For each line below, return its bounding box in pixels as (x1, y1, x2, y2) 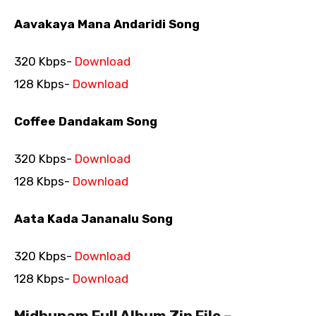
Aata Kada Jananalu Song (14, 211, 173, 226)
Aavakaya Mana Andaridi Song (14, 16, 200, 31)
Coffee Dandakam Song (14, 114, 157, 128)
